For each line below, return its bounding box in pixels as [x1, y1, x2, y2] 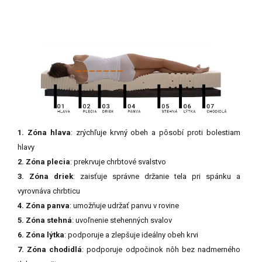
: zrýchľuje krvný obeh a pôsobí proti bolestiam [70, 128, 241, 137]
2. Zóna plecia [18, 157, 70, 167]
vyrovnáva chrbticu [18, 187, 80, 196]
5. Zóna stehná [18, 216, 72, 225]
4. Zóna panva [18, 201, 70, 211]
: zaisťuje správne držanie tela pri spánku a [73, 172, 240, 181]
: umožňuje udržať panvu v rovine [70, 201, 179, 211]
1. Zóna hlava [18, 128, 71, 137]
